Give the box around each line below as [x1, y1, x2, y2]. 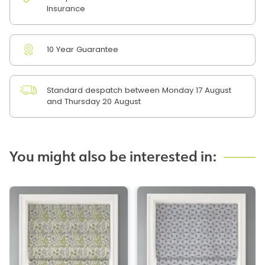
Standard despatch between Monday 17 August [47, 87, 231, 95]
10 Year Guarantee [47, 46, 118, 54]
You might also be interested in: [9, 147, 216, 167]
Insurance [47, 5, 85, 14]
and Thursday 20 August [47, 98, 141, 106]
